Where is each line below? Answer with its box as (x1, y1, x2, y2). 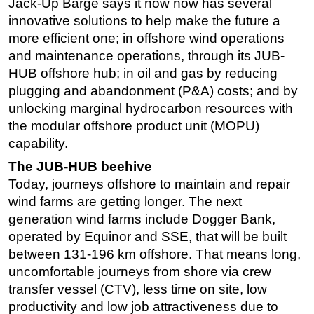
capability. (8, 136, 68, 151)
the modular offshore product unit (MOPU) (8, 118, 259, 134)
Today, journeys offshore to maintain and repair (8, 177, 290, 192)
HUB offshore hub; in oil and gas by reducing (8, 66, 278, 81)
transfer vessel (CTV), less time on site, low (8, 282, 267, 297)
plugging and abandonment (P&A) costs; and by (8, 83, 298, 99)
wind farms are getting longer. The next (8, 194, 242, 210)
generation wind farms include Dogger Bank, (8, 212, 275, 227)
